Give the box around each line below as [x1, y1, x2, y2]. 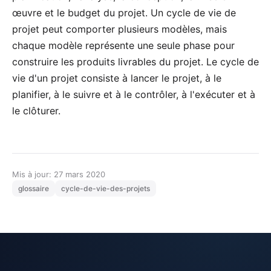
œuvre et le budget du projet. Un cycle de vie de [12, 7, 236, 19]
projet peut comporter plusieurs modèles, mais [12, 23, 227, 35]
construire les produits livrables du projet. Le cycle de [12, 56, 259, 68]
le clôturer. [12, 105, 60, 117]
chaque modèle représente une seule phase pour [12, 39, 235, 51]
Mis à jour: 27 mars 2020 [12, 169, 105, 179]
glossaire [18, 184, 49, 193]
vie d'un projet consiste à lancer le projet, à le [12, 72, 221, 84]
